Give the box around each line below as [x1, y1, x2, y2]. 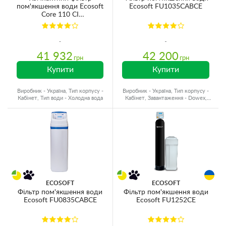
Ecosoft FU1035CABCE [129, 3, 202, 10]
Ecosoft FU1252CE [136, 197, 196, 204]
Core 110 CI [41, 11, 79, 18]
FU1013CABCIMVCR [27, 19, 93, 26]
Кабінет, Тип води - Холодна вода [17, 95, 103, 101]
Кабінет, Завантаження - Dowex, [125, 95, 207, 101]
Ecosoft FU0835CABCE [23, 197, 97, 204]
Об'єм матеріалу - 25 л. [136, 102, 196, 108]
